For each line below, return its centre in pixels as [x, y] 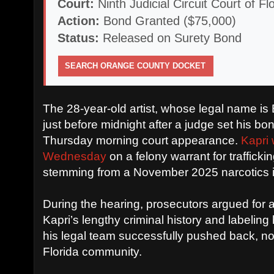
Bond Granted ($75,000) [168, 20]
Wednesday [75, 156]
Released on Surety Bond [171, 38]
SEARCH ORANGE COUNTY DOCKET [135, 65]
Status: [79, 38]
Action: [79, 20]
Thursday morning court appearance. [141, 140]
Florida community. [93, 251]
